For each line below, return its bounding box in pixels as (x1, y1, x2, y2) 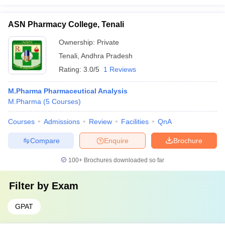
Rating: (59, 65, 83, 73)
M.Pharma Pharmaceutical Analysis (8, 87, 128, 95)
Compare (30, 136, 60, 145)
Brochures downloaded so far (82, 157, 164, 164)
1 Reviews (103, 65, 136, 73)
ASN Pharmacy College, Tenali (8, 20, 124, 29)
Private (97, 38, 119, 46)
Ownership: (59, 38, 97, 46)
